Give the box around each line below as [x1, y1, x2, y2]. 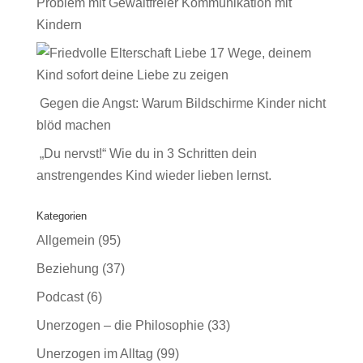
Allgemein [36, 233, 95, 247]
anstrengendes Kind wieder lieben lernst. [36, 169, 271, 182]
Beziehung [36, 262, 99, 275]
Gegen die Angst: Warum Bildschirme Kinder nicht [39, 96, 326, 110]
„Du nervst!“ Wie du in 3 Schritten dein [39, 147, 257, 160]
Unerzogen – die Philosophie [36, 318, 204, 332]
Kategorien [36, 210, 87, 222]
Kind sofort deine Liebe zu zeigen [36, 68, 228, 82]
